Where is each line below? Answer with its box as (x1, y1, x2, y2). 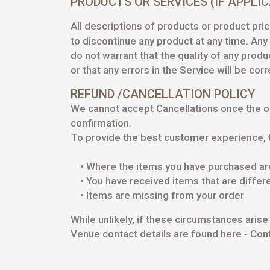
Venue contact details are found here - (71, 228, 250, 240)
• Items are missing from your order (71, 189, 244, 201)
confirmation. (71, 117, 131, 129)
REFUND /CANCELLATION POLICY (71, 87, 255, 101)
